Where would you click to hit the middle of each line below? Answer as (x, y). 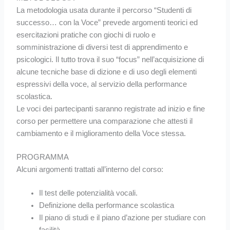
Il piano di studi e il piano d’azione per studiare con (122, 217)
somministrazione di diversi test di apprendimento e (102, 47)
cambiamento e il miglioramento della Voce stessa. (101, 133)
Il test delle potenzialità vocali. (89, 193)
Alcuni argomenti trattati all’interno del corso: (90, 169)
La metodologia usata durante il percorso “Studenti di (104, 10)
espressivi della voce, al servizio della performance (102, 84)
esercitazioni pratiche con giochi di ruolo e (86, 35)
